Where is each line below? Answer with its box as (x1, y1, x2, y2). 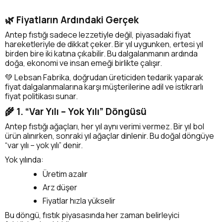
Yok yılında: (5, 154, 44, 165)
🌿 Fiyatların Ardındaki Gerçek (5, 13, 139, 26)
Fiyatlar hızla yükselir (43, 195, 115, 206)
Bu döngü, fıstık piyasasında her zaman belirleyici (5, 209, 179, 221)
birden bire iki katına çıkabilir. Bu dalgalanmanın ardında (5, 48, 198, 59)
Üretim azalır (43, 168, 88, 179)
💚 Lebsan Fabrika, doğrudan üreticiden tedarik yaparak (5, 71, 203, 83)
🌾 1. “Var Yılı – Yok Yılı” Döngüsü (5, 105, 147, 118)
